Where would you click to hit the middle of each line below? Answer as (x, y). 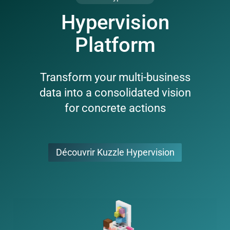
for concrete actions (115, 108)
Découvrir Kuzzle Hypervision (115, 153)
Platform (115, 45)
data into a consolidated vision (115, 92)
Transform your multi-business (115, 77)
